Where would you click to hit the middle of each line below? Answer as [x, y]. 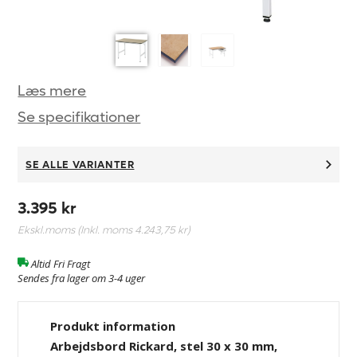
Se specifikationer [79, 117]
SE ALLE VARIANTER [80, 164]
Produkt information [113, 326]
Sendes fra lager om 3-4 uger [82, 278]
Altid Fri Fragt [61, 263]
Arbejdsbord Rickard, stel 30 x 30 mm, [164, 345]
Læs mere [52, 91]
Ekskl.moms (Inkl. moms [76, 229]
